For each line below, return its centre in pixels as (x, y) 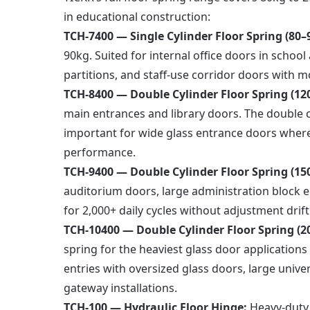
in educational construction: (137, 17)
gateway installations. (120, 288)
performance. (100, 152)
